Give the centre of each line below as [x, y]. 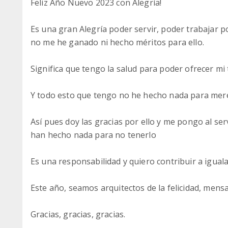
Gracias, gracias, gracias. [78, 214]
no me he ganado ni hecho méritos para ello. [117, 42]
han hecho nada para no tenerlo [93, 135]
